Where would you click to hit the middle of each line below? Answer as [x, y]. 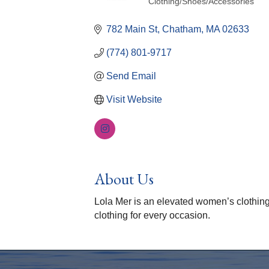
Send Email [131, 76]
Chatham [182, 29]
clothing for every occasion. [152, 215]
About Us [124, 179]
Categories [174, 12]
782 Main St [132, 29]
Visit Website [134, 99]
